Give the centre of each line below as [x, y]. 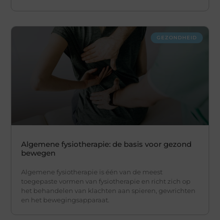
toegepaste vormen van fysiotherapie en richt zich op [106, 181]
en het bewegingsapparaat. [66, 200]
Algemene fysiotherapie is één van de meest [92, 172]
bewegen [39, 153]
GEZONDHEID [177, 37]
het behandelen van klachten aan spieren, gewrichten [109, 190]
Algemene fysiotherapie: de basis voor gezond [107, 144]
